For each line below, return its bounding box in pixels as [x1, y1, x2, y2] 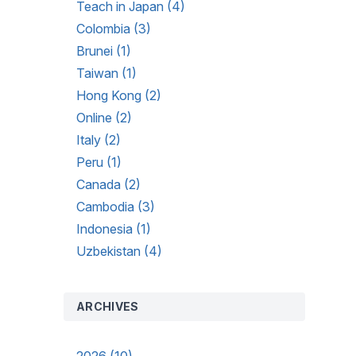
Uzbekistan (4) [76, 243, 162, 259]
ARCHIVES [76, 300, 139, 313]
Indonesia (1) [76, 221, 151, 237]
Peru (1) [76, 154, 122, 170]
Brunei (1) [76, 43, 131, 59]
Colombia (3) [76, 21, 151, 37]
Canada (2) [76, 176, 141, 192]
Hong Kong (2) [76, 87, 161, 103]
